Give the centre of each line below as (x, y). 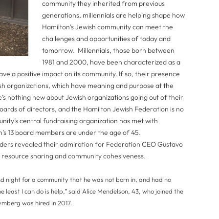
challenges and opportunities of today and (106, 39)
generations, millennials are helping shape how (113, 15)
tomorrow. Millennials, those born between (108, 50)
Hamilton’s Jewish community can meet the (108, 27)
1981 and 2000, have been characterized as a (111, 62)
